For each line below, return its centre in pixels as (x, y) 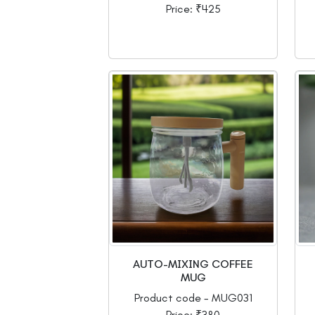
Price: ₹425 (193, 9)
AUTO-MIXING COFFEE (193, 264)
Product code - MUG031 (193, 298)
